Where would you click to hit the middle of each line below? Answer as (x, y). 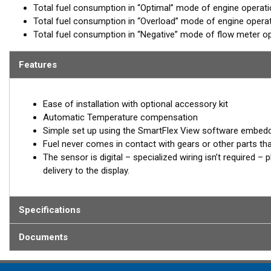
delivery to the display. (86, 171)
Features (38, 65)
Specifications (50, 210)
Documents (43, 237)
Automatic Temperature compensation (120, 117)
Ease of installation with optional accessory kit (135, 104)
